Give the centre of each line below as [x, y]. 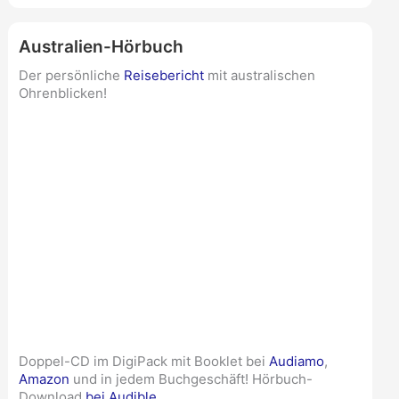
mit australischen [259, 76]
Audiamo [296, 361]
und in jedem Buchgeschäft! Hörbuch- [191, 379]
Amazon [44, 379]
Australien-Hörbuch [101, 46]
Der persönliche [71, 76]
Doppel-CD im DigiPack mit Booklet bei [143, 361]
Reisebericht [163, 76]
